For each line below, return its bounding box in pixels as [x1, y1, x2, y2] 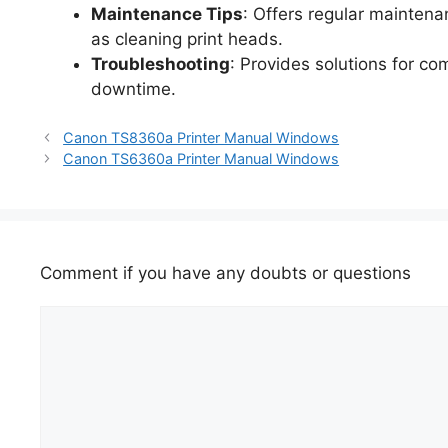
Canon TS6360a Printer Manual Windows [63, 150, 340, 167]
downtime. [91, 78, 176, 99]
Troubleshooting [91, 53, 230, 74]
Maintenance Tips [91, 3, 243, 24]
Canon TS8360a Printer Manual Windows [63, 129, 340, 146]
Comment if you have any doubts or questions [40, 263, 411, 283]
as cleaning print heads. [91, 28, 283, 49]
